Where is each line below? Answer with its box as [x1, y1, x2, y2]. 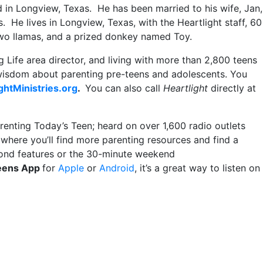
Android [99, 162, 134, 174]
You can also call [85, 82, 163, 94]
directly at [208, 82, 256, 94]
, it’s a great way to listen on [134, 162, 260, 174]
